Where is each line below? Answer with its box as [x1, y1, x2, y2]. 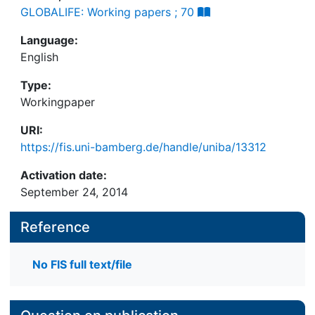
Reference [20, 219, 90, 236]
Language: [20, 33, 78, 47]
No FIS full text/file [32, 257, 132, 272]
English [20, 50, 58, 64]
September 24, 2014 [20, 185, 128, 199]
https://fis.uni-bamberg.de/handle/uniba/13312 [20, 140, 266, 154]
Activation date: [20, 168, 107, 182]
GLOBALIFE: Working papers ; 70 [20, 5, 194, 19]
